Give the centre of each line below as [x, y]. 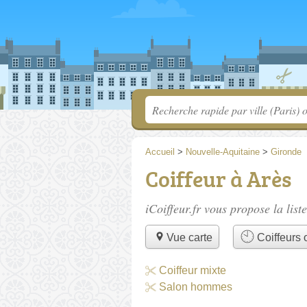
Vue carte [189, 238]
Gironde [286, 152]
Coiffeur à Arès [218, 179]
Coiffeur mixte [193, 270]
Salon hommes [196, 286]
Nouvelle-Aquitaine [223, 152]
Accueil [160, 152]
